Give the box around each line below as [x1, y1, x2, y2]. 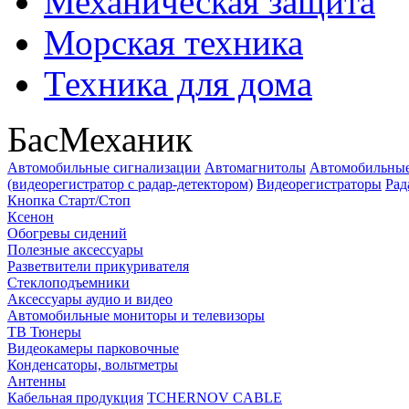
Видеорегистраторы [257, 175, 382, 192]
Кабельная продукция [7, 389, 143, 405]
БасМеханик [7, 119, 193, 159]
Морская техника [44, 22, 303, 62]
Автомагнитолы [204, 159, 306, 175]
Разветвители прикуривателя [7, 257, 189, 274]
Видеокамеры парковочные [7, 340, 179, 356]
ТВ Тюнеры [7, 323, 81, 340]
